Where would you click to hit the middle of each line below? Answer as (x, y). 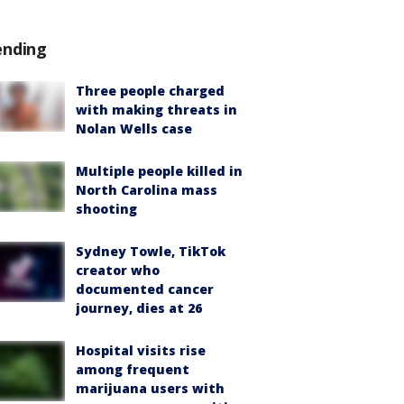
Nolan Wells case (134, 129)
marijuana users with (150, 388)
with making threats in (156, 110)
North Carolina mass (147, 190)
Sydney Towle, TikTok (151, 251)
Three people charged (150, 91)
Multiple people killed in (159, 171)
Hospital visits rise (141, 350)
